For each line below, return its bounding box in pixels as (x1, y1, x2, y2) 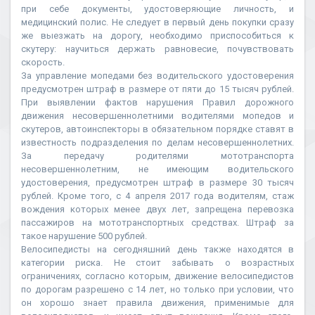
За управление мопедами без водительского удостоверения (21, 70, 294, 81)
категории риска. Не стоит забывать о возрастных (21, 257, 294, 268)
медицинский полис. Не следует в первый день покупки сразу (21, 17, 294, 27)
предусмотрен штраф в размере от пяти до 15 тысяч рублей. (21, 84, 294, 94)
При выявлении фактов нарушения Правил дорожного (21, 97, 294, 108)
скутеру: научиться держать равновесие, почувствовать (21, 44, 294, 54)
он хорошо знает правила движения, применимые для (21, 297, 294, 308)
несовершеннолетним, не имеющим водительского (21, 164, 294, 174)
